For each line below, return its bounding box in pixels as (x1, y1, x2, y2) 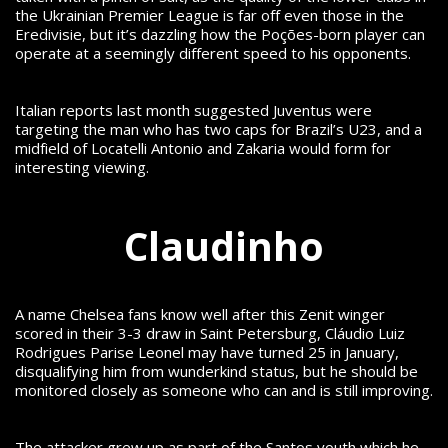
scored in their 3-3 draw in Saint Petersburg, (15, 322, 325, 343)
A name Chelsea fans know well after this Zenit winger (15, 303, 385, 324)
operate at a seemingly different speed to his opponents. (15, 43, 411, 64)
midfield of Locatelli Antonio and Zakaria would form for (15, 138, 391, 159)
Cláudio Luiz (325, 322, 405, 343)
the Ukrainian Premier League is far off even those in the (15, 5, 404, 26)
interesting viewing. (15, 157, 153, 178)
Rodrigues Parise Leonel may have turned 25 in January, (15, 341, 399, 362)
